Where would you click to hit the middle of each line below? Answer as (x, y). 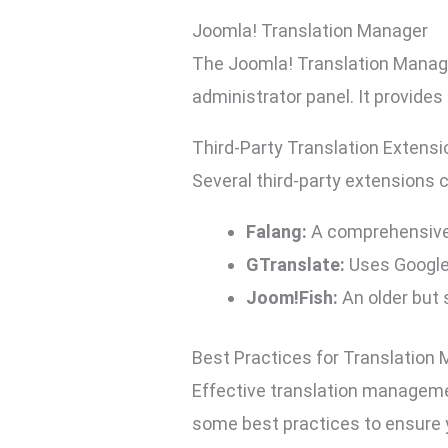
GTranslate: (296, 265)
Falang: (277, 232)
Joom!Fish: (292, 298)
